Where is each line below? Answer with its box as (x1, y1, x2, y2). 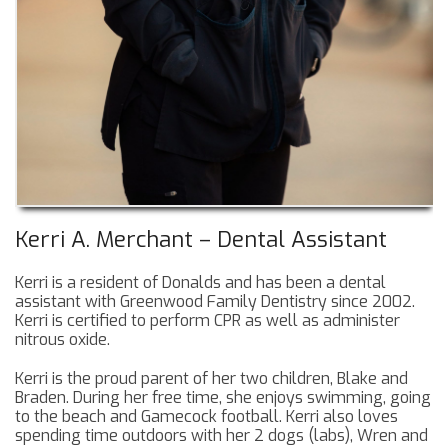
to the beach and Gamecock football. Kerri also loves (15, 406, 398, 428)
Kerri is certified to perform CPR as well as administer (15, 310, 400, 332)
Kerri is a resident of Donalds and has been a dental (15, 272, 386, 294)
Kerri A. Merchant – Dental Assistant (15, 225, 387, 255)
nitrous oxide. (15, 329, 110, 351)
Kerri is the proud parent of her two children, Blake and (15, 368, 408, 390)
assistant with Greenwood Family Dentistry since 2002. (15, 291, 415, 313)
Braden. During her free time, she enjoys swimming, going (15, 387, 431, 409)
